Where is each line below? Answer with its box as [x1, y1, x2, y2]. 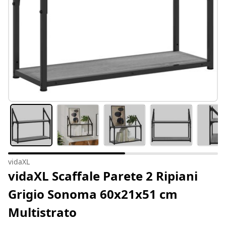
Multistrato [8, 204, 77, 221]
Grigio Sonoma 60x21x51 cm [8, 186, 178, 203]
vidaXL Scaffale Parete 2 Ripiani [8, 167, 198, 185]
